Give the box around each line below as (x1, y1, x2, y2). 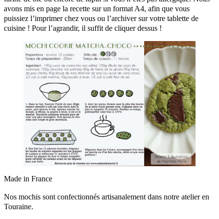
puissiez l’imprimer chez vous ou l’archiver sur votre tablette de (4, 13, 198, 23)
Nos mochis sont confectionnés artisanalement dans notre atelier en (4, 192, 209, 201)
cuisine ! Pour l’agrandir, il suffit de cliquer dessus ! (4, 23, 162, 33)
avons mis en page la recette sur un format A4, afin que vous (4, 3, 190, 13)
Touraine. (4, 201, 33, 211)
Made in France (4, 174, 52, 184)
